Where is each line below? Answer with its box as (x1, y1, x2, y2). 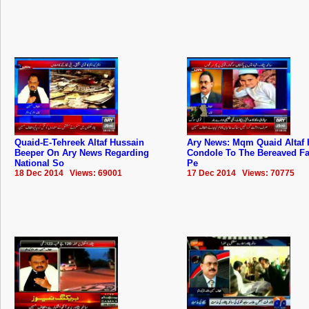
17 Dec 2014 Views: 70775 (187, 168, 295, 178)
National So (14, 157, 64, 168)
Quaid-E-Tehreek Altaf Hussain (14, 137, 144, 148)
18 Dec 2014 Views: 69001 (14, 168, 122, 178)
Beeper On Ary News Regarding (14, 147, 149, 158)
